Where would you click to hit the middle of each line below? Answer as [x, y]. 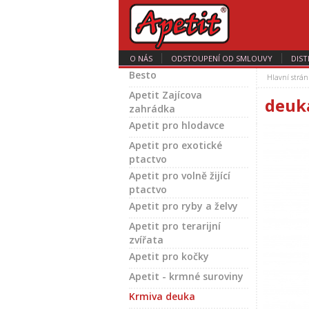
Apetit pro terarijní [175, 226]
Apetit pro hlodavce [177, 125]
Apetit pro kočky [169, 256]
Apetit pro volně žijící [180, 176]
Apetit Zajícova [166, 95]
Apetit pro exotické [176, 145]
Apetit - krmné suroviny [186, 276]
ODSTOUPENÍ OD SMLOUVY [222, 58]
